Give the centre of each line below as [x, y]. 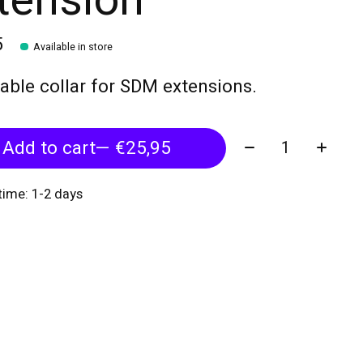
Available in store [73, 47]
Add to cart [49, 149]
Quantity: [273, 141]
